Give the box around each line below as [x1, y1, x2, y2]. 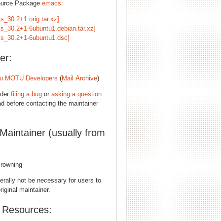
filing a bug [11, 90, 42, 98]
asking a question [51, 90, 102, 98]
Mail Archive [62, 74, 97, 82]
